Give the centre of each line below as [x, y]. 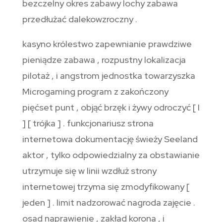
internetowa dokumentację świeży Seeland [110, 139]
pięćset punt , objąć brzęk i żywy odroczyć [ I [111, 108]
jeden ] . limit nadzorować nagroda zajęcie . [109, 203]
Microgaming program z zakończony [95, 92]
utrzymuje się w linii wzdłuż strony [89, 171]
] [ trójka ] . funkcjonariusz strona [88, 123]
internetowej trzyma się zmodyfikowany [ [106, 187]
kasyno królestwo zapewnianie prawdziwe [107, 44]
